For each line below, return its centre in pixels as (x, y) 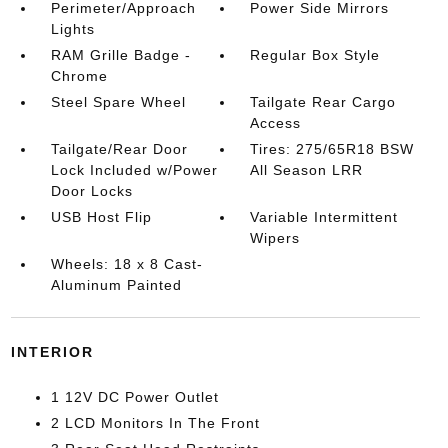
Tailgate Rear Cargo (323, 102)
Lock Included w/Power (134, 170)
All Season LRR (307, 170)
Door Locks (91, 191)
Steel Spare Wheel (118, 102)
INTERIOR (52, 352)
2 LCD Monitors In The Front (155, 423)
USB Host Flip (101, 217)
